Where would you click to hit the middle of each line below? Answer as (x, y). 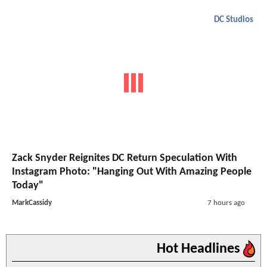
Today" (28, 186)
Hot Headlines (200, 249)
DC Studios (234, 20)
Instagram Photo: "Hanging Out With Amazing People (132, 172)
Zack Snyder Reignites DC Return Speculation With (125, 159)
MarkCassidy (32, 203)
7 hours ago (226, 203)
